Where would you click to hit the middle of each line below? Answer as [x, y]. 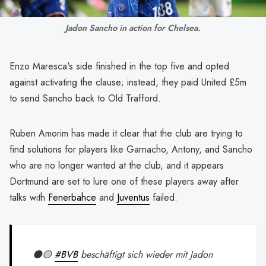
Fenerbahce [72, 198]
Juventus [133, 198]
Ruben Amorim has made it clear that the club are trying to [126, 134]
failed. [164, 198]
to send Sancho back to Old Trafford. [85, 99]
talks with [29, 198]
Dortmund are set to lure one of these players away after [124, 182]
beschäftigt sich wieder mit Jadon [145, 254]
